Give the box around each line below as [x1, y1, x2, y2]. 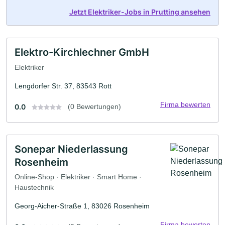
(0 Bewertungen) [68, 102, 121, 110]
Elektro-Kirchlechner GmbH [15, 46, 149, 59]
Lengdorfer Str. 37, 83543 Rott [15, 81, 111, 90]
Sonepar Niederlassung [15, 143, 128, 155]
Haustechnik [15, 183, 54, 192]
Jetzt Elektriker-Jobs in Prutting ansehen [69, 8, 210, 17]
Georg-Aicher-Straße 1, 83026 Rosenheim [15, 202, 150, 210]
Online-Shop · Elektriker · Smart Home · [15, 173, 142, 181]
